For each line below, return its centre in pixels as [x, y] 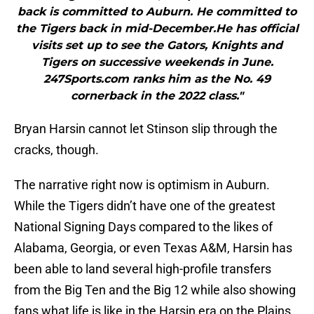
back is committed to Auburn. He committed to [157, 12]
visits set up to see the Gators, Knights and [157, 46]
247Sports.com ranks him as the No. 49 [157, 79]
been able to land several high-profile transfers [143, 269]
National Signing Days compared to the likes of [143, 227]
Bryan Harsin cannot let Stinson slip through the [146, 129]
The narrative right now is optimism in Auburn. [142, 185]
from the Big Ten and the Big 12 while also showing [155, 290]
